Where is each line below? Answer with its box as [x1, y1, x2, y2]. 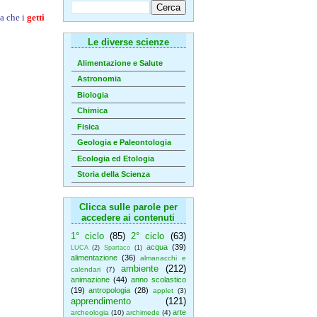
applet [152, 287, 173, 294]
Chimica [76, 106, 108, 115]
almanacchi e [140, 254, 186, 262]
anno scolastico [130, 275, 186, 284]
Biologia [76, 90, 108, 99]
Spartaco [104, 244, 131, 251]
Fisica [76, 122, 99, 131]
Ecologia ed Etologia [76, 154, 154, 163]
